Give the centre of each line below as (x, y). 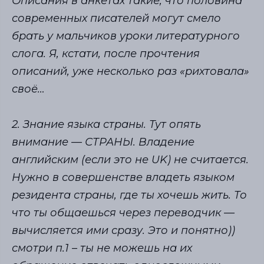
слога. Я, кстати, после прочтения (106, 53)
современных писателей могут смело (116, 18)
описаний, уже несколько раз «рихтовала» (131, 71)
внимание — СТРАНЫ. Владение (103, 142)
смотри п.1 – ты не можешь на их (102, 248)
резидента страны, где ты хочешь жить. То (129, 195)
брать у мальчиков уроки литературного (126, 36)
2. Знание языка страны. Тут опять (106, 125)
